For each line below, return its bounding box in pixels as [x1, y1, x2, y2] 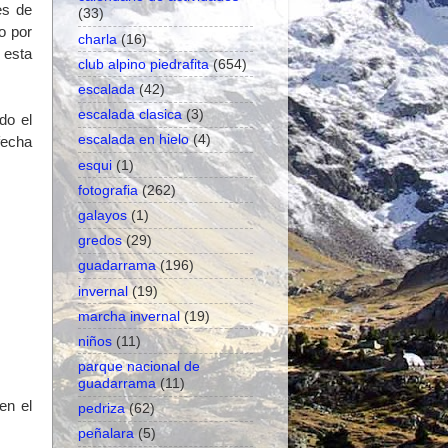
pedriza [78, 400, 125, 417]
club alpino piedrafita [78, 55, 209, 72]
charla [78, 30, 117, 47]
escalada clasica [78, 106, 182, 123]
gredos [78, 232, 122, 249]
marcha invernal [78, 307, 180, 324]
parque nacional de [78, 358, 200, 375]
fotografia [78, 181, 138, 198]
